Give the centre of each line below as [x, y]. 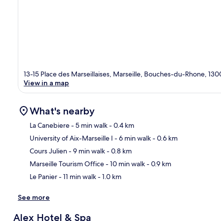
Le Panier [43, 176]
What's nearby [62, 111]
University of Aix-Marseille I [71, 138]
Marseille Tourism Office [67, 164]
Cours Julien [48, 151]
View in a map [46, 83]
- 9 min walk [86, 151]
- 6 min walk [132, 138]
